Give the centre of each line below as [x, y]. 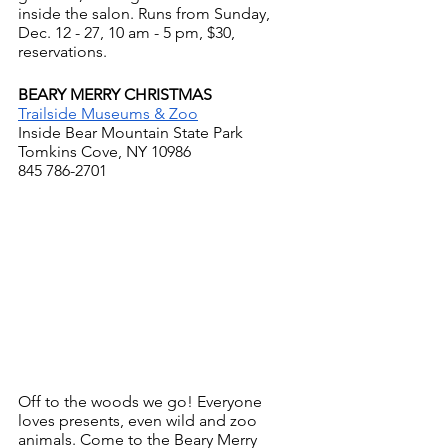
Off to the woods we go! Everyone [142, 401]
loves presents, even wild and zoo [139, 420]
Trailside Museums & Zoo [108, 113]
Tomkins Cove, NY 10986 [104, 151]
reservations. [62, 51]
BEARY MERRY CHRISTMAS [115, 94]
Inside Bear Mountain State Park [130, 132]
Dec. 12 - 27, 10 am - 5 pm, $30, [128, 32]
